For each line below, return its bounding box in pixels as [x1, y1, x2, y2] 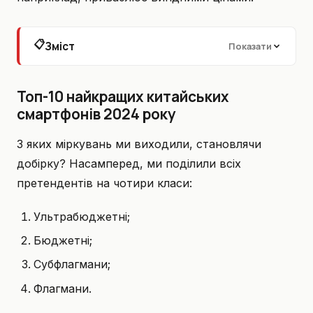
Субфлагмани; [34, 257, 110, 272]
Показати [228, 40, 272, 52]
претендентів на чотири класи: [17, 175, 192, 190]
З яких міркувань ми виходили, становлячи [17, 136, 261, 151]
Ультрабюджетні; [34, 209, 130, 224]
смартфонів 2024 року [17, 103, 176, 124]
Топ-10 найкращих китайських [17, 86, 229, 106]
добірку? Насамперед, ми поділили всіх [17, 156, 241, 170]
